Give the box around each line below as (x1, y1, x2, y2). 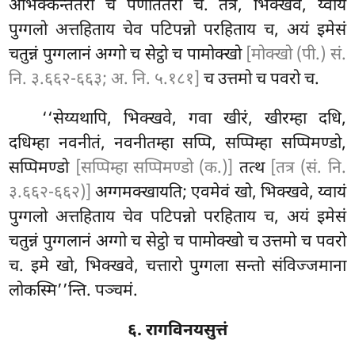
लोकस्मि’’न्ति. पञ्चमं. (9, 281, 139, 303)
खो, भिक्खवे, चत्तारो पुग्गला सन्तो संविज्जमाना (56, 256, 346, 279)
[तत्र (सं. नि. (270, 158, 346, 181)
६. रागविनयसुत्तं (128, 320, 227, 343)
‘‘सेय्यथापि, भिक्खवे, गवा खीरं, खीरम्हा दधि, (42, 109, 346, 132)
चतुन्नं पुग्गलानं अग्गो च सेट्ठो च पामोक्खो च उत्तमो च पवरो (9, 231, 346, 254)
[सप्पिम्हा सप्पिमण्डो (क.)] (74, 158, 234, 181)
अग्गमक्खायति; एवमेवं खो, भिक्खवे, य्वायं (91, 182, 346, 205)
